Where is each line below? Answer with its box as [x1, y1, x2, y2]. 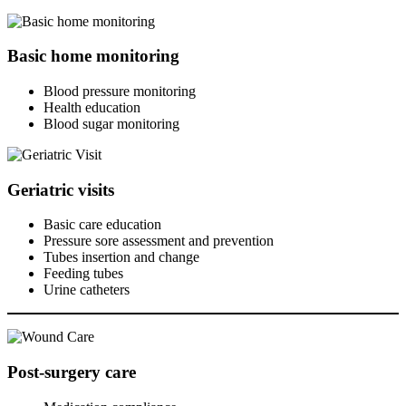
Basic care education [43, 217, 161, 233]
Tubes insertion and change [43, 249, 199, 266]
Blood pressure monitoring [43, 82, 196, 99]
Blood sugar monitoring [43, 115, 179, 131]
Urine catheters [43, 282, 130, 298]
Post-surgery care [7, 362, 136, 382]
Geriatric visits [7, 179, 114, 199]
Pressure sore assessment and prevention [43, 233, 274, 249]
